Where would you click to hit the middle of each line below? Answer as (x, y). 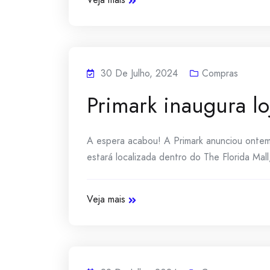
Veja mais (106, 199)
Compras (220, 73)
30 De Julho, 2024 (139, 73)
